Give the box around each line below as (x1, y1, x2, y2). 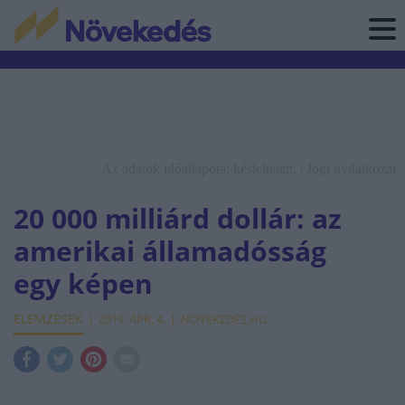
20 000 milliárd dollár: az (14, 200, 342, 237)
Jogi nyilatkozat (306, 161, 396, 176)
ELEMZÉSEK (14, 310, 83, 327)
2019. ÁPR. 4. (99, 311, 165, 327)
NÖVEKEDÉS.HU (181, 311, 267, 327)
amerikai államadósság (14, 232, 326, 269)
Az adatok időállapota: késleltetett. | (101, 161, 306, 176)
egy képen (14, 265, 153, 302)
